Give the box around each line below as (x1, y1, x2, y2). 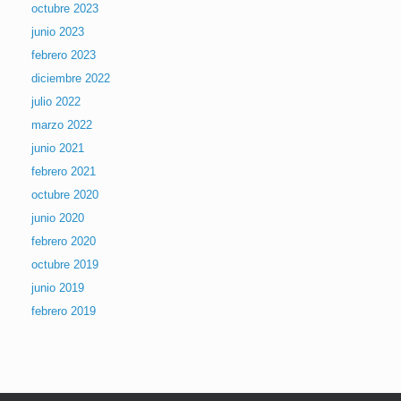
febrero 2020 (31, 234, 96, 248)
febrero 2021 (31, 164, 96, 178)
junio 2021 (31, 141, 84, 155)
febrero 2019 (31, 303, 96, 318)
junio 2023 (31, 24, 84, 38)
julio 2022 (31, 94, 81, 108)
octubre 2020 (31, 187, 98, 201)
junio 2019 (31, 280, 84, 294)
